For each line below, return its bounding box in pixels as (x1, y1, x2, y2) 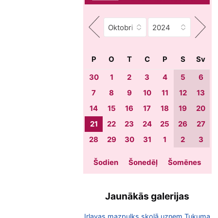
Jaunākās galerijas (105, 190, 190, 202)
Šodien (93, 158, 119, 167)
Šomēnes (168, 158, 201, 167)
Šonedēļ (128, 158, 158, 167)
